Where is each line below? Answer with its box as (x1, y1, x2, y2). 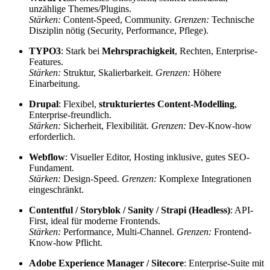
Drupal (29, 99, 58, 110)
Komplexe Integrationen (157, 174, 251, 184)
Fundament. (29, 163, 74, 174)
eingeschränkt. (29, 184, 84, 195)
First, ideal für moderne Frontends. (29, 216, 160, 227)
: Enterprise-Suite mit (184, 258, 264, 269)
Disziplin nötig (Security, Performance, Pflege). (29, 25, 209, 36)
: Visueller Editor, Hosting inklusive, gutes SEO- (65, 152, 250, 163)
